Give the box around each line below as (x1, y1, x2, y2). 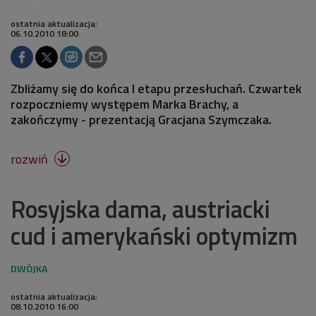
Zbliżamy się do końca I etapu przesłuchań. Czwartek (11, 79, 302, 98)
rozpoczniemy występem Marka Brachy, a (11, 95, 238, 114)
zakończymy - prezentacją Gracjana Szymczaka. (11, 110, 272, 129)
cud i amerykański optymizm (11, 217, 298, 254)
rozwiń (11, 150, 51, 169)
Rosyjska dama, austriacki (11, 190, 270, 227)
